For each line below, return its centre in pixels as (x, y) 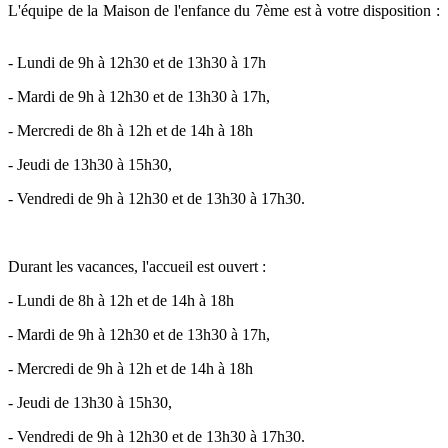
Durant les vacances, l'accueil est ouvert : (137, 267)
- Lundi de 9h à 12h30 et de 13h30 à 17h (137, 63)
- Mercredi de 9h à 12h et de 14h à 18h (132, 369)
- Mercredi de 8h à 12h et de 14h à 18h (132, 131)
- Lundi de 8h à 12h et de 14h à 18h (121, 301)
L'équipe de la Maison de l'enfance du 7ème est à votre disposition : (224, 11)
